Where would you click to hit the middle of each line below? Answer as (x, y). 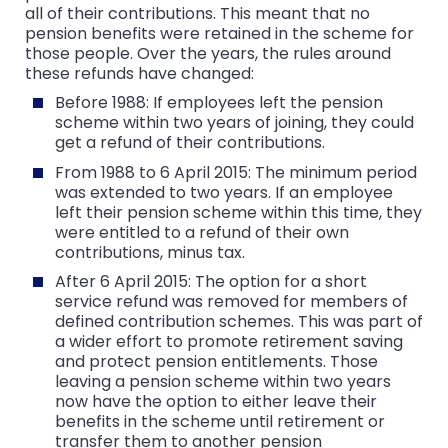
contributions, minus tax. (150, 252)
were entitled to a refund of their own (202, 232)
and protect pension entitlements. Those (216, 362)
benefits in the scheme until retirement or (220, 422)
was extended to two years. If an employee (224, 192)
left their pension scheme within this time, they (238, 212)
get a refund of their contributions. (190, 143)
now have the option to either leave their (216, 402)
